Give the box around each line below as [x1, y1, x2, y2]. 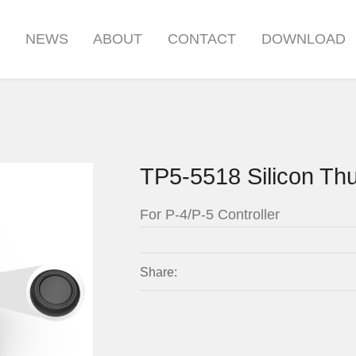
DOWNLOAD [261, 31, 346, 47]
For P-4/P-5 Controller [140, 206, 281, 222]
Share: [140, 265, 178, 279]
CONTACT [167, 31, 236, 47]
